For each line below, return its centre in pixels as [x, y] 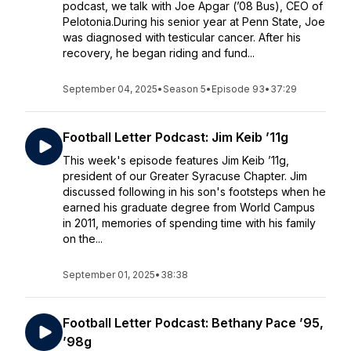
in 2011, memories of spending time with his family [189, 223]
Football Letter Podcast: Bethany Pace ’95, [193, 323]
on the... [83, 239]
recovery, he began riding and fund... [159, 53]
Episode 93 [238, 89]
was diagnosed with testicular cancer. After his [182, 37]
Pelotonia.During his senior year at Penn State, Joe [194, 22]
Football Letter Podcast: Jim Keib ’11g [175, 137]
